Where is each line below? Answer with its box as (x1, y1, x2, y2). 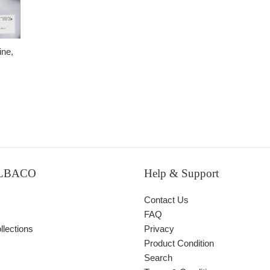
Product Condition (144, 238, 214, 248)
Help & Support (144, 167, 219, 180)
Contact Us (144, 195, 189, 205)
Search (144, 253, 172, 263)
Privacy (144, 224, 174, 234)
